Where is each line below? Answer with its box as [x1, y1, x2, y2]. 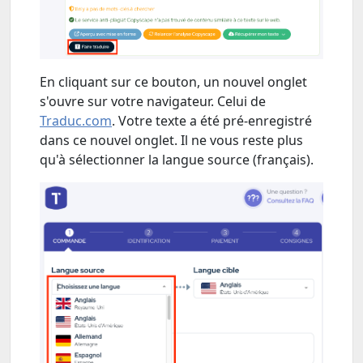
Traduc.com [40, 111, 112, 130]
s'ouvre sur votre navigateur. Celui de [40, 92, 266, 110]
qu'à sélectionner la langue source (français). [40, 150, 317, 169]
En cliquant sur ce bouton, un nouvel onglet [40, 72, 307, 91]
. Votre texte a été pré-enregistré [112, 111, 312, 130]
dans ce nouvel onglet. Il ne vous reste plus [40, 130, 303, 149]
